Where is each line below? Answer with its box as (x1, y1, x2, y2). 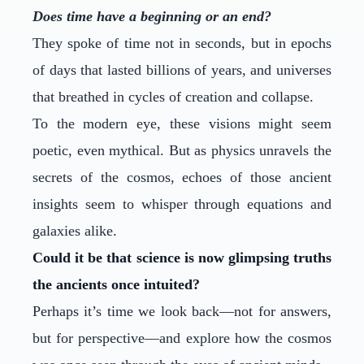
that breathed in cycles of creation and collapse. (32, 89, 314, 105)
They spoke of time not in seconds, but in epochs (32, 35, 331, 51)
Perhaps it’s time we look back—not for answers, (32, 303, 331, 319)
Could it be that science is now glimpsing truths (32, 249, 331, 266)
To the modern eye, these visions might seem (32, 115, 331, 132)
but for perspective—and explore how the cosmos (32, 330, 331, 346)
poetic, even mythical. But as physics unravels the (32, 142, 331, 158)
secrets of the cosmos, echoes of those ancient (32, 169, 331, 185)
